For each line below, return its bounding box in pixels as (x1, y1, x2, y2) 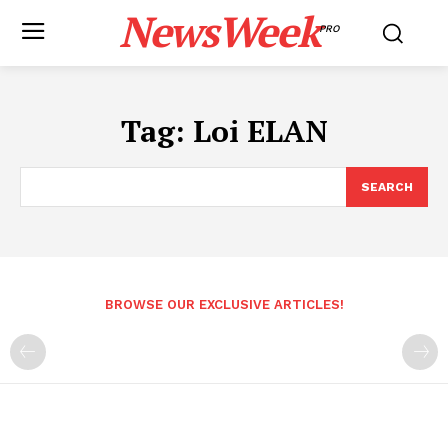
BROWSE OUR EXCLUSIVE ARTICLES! (104, 297, 344, 312)
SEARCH (361, 180, 413, 194)
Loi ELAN (192, 111, 328, 151)
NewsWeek (118, 3, 319, 59)
